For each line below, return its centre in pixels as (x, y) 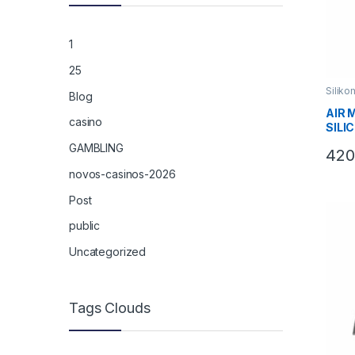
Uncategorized (108, 252)
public (85, 226)
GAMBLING (96, 148)
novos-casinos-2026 (122, 174)
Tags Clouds (110, 308)
